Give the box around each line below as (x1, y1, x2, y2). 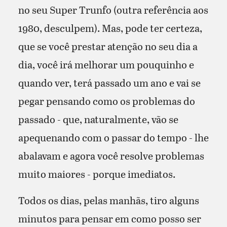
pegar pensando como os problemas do (18, 93, 195, 108)
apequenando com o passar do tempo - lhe (18, 130, 209, 144)
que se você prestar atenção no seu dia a (18, 39, 198, 53)
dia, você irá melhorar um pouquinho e (18, 57, 194, 71)
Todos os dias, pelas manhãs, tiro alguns (18, 193, 199, 207)
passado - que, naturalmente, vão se (18, 111, 178, 126)
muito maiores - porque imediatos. (18, 166, 175, 181)
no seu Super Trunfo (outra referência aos (18, 2, 208, 17)
